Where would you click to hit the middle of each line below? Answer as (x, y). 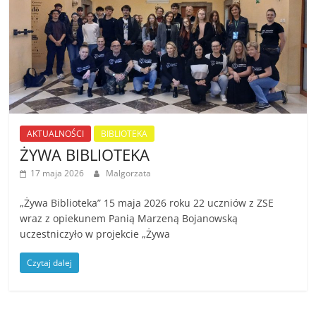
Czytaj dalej (50, 262)
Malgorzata (129, 173)
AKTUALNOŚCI (56, 133)
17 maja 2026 (57, 173)
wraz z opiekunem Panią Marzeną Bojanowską (129, 218)
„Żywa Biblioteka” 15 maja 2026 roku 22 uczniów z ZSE (147, 202)
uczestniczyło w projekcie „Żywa (95, 233)
